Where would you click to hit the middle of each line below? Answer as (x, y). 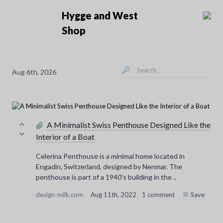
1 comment (158, 195)
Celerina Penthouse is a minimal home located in (110, 156)
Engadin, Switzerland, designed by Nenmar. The (109, 167)
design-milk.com (60, 195)
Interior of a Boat (65, 137)
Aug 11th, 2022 (114, 195)
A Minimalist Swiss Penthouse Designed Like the (129, 125)
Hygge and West (100, 15)
